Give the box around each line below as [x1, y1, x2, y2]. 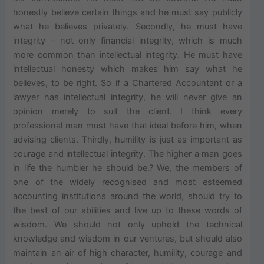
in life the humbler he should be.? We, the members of [13, 163, 242, 174]
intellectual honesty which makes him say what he [13, 64, 242, 75]
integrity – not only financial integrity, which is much [13, 35, 242, 47]
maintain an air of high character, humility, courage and [13, 247, 242, 259]
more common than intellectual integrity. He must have [13, 49, 242, 61]
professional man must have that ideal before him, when [13, 120, 242, 131]
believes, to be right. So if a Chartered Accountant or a [13, 78, 242, 89]
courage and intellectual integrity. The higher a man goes [13, 148, 242, 160]
